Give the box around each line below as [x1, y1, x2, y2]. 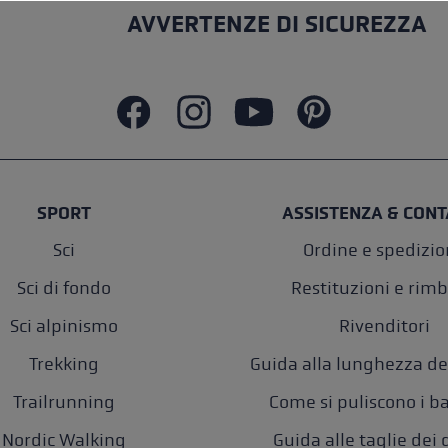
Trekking [28, 354, 99, 375]
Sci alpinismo [9, 316, 118, 337]
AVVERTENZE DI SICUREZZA [127, 10, 427, 39]
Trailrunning [12, 392, 115, 413]
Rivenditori [339, 316, 430, 337]
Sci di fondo [16, 278, 111, 299]
